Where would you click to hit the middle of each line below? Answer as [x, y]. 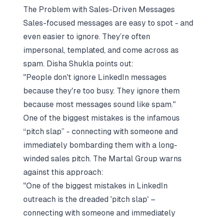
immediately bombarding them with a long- [100, 145]
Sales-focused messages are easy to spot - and [108, 23]
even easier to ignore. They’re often [87, 37]
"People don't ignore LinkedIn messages [95, 77]
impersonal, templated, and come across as [101, 50]
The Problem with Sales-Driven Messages [99, 9]
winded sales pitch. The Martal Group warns [102, 159]
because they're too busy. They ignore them [101, 91]
